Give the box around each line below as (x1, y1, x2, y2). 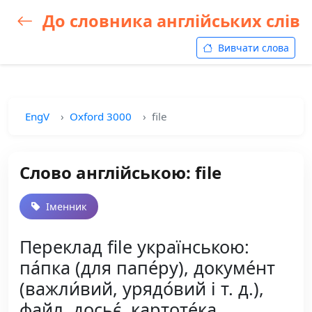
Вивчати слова (215, 41, 289, 54)
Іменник (43, 200, 87, 213)
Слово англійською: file (19, 161, 221, 184)
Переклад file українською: (19, 235, 249, 258)
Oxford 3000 (70, 109, 132, 123)
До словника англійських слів (38, 10, 300, 32)
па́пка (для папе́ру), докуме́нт (19, 256, 275, 279)
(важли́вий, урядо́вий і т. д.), (19, 276, 264, 300)
